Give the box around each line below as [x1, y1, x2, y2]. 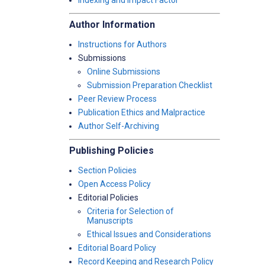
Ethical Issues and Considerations [87, 230, 211, 239]
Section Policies [78, 166, 137, 175]
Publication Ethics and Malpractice [78, 108, 205, 117]
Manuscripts [87, 216, 133, 225]
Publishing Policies [69, 145, 154, 156]
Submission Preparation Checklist [87, 80, 212, 90]
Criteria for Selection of [87, 206, 174, 216]
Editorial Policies [78, 193, 138, 202]
